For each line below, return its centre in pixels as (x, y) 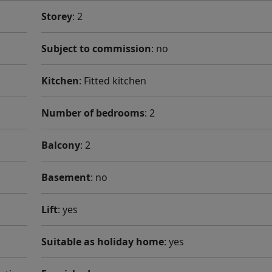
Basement (66, 177)
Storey (57, 16)
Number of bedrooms (93, 113)
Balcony (61, 145)
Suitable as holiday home (103, 242)
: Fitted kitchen (113, 81)
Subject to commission (96, 49)
